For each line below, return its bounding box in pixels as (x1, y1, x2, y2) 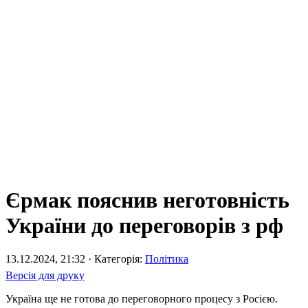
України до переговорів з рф (5, 213, 283, 239)
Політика (145, 253, 188, 265)
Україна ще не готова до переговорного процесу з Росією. (5, 293, 278, 305)
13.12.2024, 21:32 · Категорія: (5, 253, 145, 265)
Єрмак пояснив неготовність (5, 188, 289, 213)
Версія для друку (5, 269, 85, 282)
